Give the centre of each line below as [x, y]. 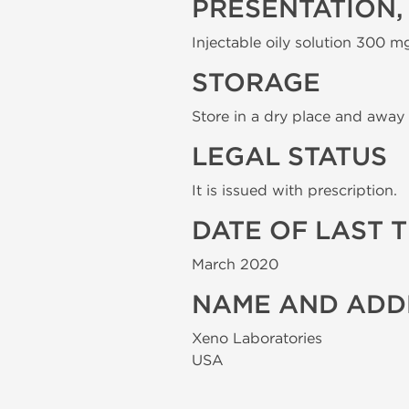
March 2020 [235, 264]
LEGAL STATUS [289, 157]
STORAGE [256, 83]
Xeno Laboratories [257, 338]
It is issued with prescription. [294, 190]
